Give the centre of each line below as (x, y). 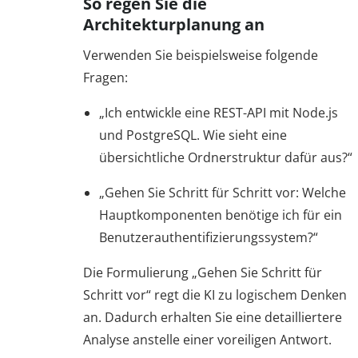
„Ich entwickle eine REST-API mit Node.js (219, 112)
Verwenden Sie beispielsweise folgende (201, 55)
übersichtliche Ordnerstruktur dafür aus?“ (226, 157)
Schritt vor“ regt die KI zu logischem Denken (215, 294)
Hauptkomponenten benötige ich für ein (221, 215)
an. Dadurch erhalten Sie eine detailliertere (213, 317)
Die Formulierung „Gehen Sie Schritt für (203, 272)
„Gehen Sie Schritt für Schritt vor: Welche (223, 192)
